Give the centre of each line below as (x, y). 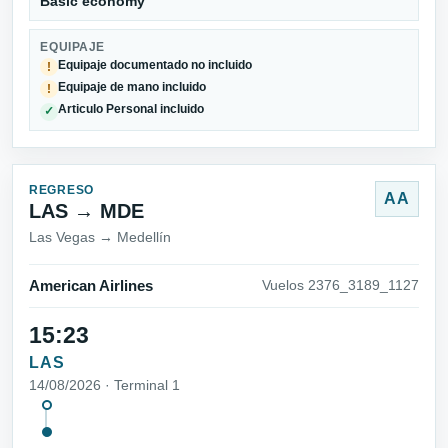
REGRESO (62, 189)
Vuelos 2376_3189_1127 (340, 285)
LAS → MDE (86, 210)
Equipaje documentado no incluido (155, 64)
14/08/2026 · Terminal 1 (104, 385)
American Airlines (91, 285)
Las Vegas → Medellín (100, 236)
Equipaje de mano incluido (132, 87)
